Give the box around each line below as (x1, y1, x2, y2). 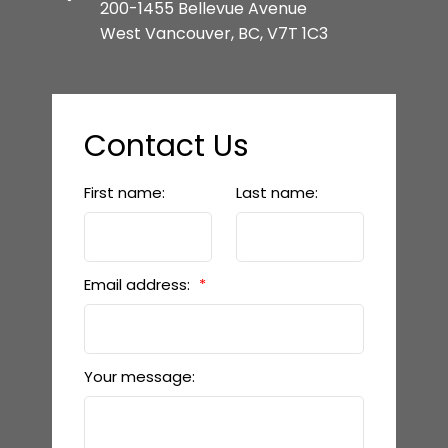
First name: (83, 181, 165, 203)
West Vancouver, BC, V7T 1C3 (99, 21, 328, 45)
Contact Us (83, 124, 249, 166)
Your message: (83, 365, 195, 387)
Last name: (236, 181, 318, 203)
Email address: (83, 273, 194, 295)
